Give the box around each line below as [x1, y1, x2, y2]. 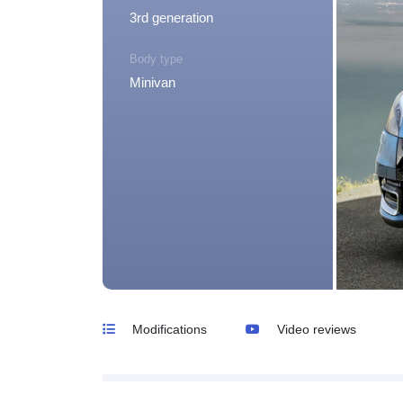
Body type [130, 52, 183, 66]
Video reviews [273, 321, 357, 336]
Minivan [130, 75, 175, 90]
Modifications [129, 321, 207, 336]
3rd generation [130, 10, 213, 25]
